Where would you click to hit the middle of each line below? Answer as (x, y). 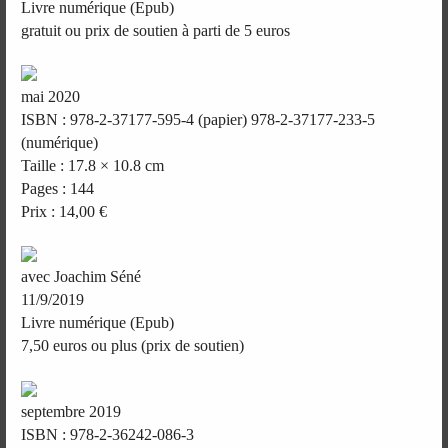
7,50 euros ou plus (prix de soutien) (133, 346)
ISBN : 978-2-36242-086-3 (108, 434)
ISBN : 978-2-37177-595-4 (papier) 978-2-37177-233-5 (198, 119)
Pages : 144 (58, 188)
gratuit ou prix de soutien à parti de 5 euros (156, 31)
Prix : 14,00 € (64, 211)
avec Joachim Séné (81, 277)
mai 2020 (51, 96)
